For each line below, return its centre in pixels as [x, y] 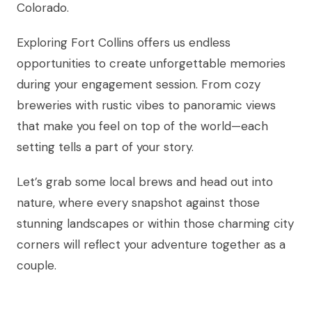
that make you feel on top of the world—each [142, 126]
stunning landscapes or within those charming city [155, 224]
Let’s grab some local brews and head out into [145, 182]
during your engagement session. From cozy [139, 85]
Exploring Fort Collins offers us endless [124, 43]
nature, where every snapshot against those [138, 203]
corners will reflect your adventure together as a [151, 245]
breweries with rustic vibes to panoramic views [146, 106]
